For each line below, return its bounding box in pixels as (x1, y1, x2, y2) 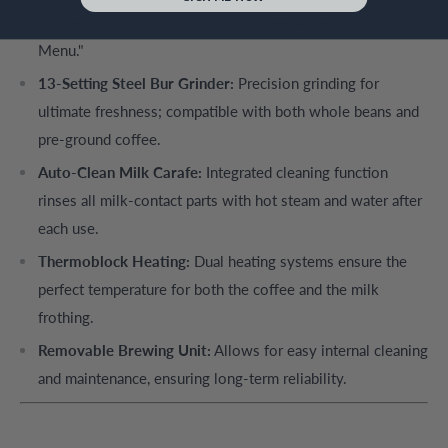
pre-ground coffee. (38, 129, 161, 148)
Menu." (38, 40, 84, 59)
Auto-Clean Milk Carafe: (38, 162, 202, 181)
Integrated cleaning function (202, 162, 388, 181)
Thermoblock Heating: (38, 251, 190, 270)
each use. (38, 218, 99, 237)
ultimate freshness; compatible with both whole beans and (38, 101, 419, 120)
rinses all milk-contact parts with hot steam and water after (38, 190, 422, 209)
